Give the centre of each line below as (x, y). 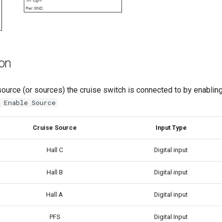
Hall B (55, 172)
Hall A (55, 194)
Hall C (55, 150)
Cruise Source (55, 127)
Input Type (171, 127)
